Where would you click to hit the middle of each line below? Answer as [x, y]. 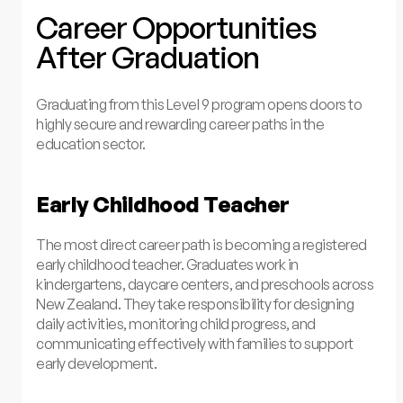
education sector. [91, 144]
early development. [97, 363]
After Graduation [148, 57]
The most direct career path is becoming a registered [201, 244]
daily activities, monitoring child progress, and [176, 323]
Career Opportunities [177, 27]
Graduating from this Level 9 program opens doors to [199, 104]
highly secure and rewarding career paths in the [180, 124]
